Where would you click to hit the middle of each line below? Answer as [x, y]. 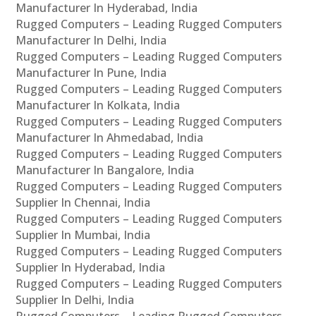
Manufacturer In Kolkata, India [98, 105]
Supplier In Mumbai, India [83, 235]
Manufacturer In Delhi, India [91, 41]
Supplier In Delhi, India [75, 300]
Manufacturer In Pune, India [91, 73]
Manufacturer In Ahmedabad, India [110, 138]
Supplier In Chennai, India [83, 203]
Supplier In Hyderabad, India [91, 268]
